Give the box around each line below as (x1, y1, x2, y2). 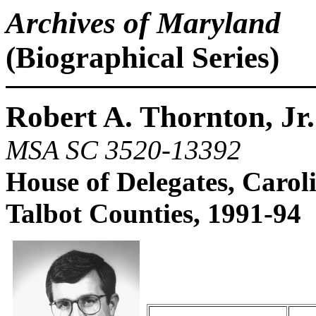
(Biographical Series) (6, 41, 279, 74)
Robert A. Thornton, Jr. (6, 100, 315, 133)
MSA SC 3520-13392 (6, 135, 241, 165)
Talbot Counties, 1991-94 (6, 198, 301, 229)
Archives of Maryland (6, 6, 281, 39)
